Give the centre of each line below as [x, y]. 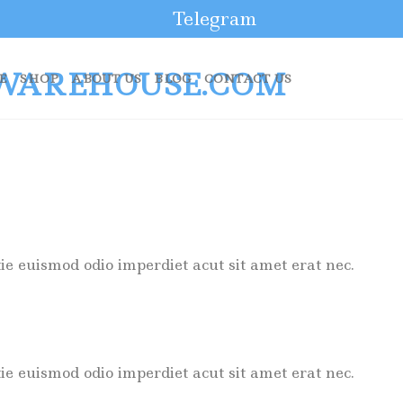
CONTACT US [248, 78]
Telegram [215, 19]
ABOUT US [107, 78]
